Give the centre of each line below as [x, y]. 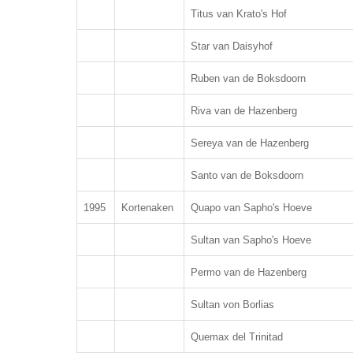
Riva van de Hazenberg [244, 111]
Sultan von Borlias [232, 305]
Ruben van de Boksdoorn [248, 78]
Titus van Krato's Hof [239, 14]
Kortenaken [147, 208]
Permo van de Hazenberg [249, 272]
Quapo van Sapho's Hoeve [251, 208]
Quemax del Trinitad [237, 337]
